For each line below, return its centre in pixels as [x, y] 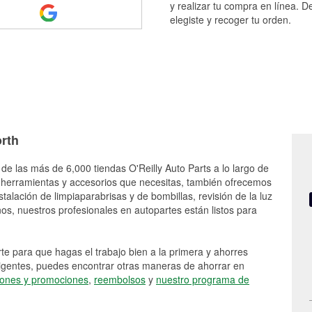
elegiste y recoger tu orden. [231, 19]
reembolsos [120, 279]
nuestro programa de [203, 279]
